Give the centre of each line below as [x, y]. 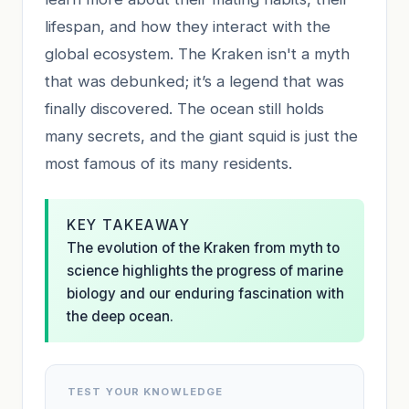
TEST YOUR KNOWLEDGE [146, 391]
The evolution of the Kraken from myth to [203, 247]
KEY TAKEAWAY [129, 225]
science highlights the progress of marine [205, 270]
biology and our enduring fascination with [205, 293]
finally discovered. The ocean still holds [184, 108]
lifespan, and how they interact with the [188, 26]
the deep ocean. [120, 316]
